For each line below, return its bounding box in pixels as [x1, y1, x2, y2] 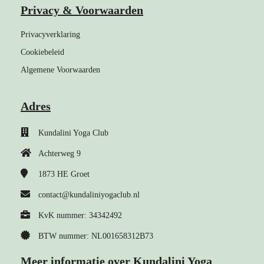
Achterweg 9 [38, 149, 81, 158]
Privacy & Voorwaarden [21, 4, 143, 16]
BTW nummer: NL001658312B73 [38, 232, 153, 240]
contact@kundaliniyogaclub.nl [38, 190, 140, 199]
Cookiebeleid [21, 48, 64, 57]
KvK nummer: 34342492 [38, 211, 122, 220]
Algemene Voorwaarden [21, 65, 100, 74]
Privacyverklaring [21, 30, 80, 39]
